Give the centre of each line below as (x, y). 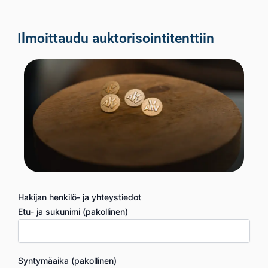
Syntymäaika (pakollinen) (67, 260)
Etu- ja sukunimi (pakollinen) (73, 212)
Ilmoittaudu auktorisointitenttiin (116, 39)
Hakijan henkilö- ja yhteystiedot (80, 197)
